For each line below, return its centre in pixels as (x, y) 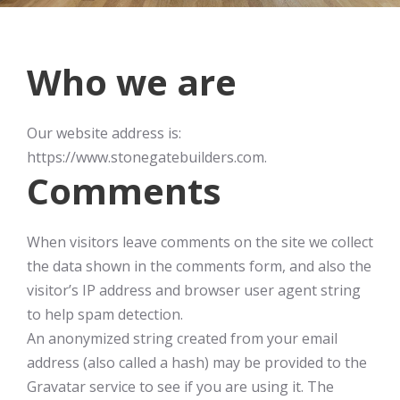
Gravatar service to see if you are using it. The (180, 387)
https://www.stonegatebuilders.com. (147, 157)
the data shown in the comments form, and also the (199, 266)
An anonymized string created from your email (182, 338)
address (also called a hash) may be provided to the (197, 362)
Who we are (132, 82)
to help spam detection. (105, 314)
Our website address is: (104, 133)
